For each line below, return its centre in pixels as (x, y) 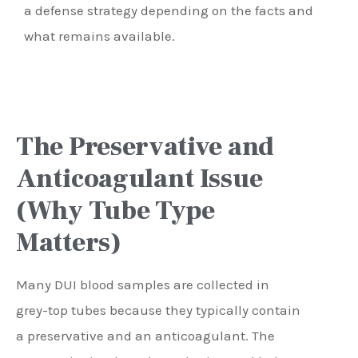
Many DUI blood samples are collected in (143, 284)
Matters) (69, 242)
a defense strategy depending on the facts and (169, 11)
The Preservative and (145, 146)
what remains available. (99, 36)
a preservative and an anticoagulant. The (145, 335)
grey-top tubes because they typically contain (158, 310)
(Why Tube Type (115, 210)
